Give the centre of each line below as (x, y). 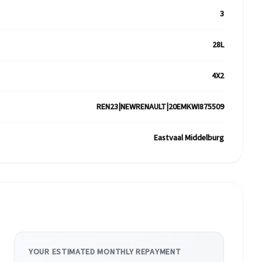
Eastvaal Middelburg (189, 138)
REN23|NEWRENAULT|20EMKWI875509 (160, 107)
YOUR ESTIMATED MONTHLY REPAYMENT (105, 252)
